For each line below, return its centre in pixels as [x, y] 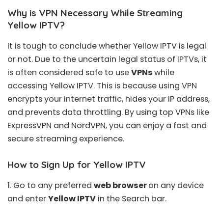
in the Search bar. [131, 199]
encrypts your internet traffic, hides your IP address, [109, 99]
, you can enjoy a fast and [156, 125]
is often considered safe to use [69, 72]
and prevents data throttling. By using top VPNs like [108, 112]
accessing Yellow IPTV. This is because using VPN [102, 85]
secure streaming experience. [66, 138]
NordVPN [88, 125]
